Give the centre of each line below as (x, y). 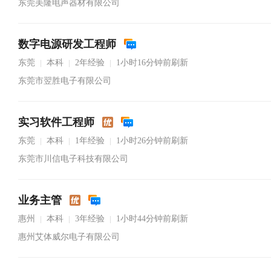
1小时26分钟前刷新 (152, 141)
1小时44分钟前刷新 (152, 219)
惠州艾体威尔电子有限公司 (69, 237)
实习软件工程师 (56, 122)
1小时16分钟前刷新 (152, 63)
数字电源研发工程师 (67, 44)
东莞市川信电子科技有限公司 (73, 159)
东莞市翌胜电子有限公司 (65, 81)
